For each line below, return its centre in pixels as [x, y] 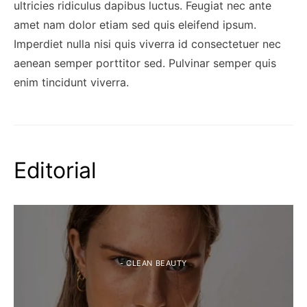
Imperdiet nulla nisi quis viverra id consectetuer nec [147, 44]
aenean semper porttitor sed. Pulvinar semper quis [145, 63]
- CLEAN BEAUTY [153, 263]
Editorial [55, 170]
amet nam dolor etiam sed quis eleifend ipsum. [135, 25]
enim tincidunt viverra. [71, 82]
